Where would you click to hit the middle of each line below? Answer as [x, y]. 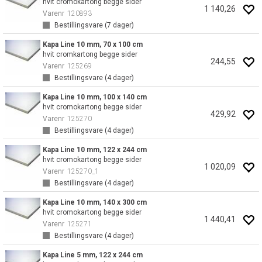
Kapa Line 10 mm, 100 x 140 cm [95, 97]
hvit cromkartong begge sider [90, 54]
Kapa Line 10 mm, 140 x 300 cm [95, 202]
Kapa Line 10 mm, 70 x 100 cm [93, 44]
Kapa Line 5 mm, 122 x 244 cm [93, 255]
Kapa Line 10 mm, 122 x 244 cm [95, 150]
